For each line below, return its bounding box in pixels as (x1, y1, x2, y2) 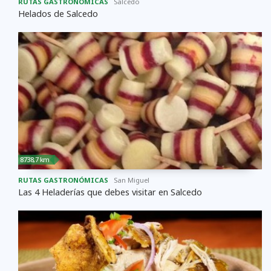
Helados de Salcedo (18, 7, 98, 19)
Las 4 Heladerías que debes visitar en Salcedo (18, 186, 202, 198)
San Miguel (114, 175, 149, 184)
